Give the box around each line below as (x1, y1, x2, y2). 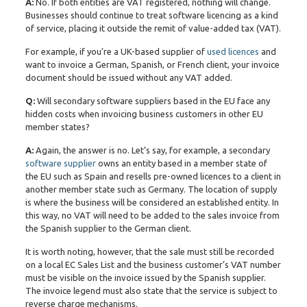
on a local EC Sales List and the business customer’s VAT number (25, 259, 281, 269)
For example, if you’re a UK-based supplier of (25, 46, 207, 56)
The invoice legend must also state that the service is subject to (25, 285, 278, 295)
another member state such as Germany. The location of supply (25, 184, 277, 194)
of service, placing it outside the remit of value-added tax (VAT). (25, 23, 281, 33)
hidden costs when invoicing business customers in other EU (25, 108, 263, 119)
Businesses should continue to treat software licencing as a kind (25, 10, 278, 20)
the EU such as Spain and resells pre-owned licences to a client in (25, 171, 281, 181)
